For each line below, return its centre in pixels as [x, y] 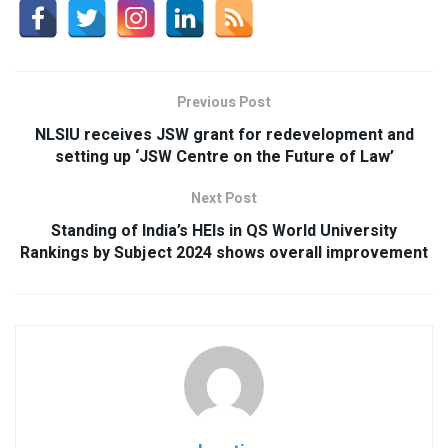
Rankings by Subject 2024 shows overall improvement [224, 252]
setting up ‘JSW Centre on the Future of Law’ [224, 156]
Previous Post [224, 102]
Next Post [224, 198]
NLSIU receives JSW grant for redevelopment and [224, 134]
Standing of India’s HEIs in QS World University [224, 230]
